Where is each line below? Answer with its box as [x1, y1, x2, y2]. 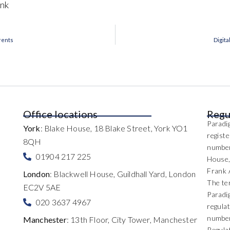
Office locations [23, 107, 98, 120]
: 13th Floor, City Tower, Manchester [66, 214, 197, 224]
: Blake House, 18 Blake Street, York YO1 [40, 123, 188, 133]
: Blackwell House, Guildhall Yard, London [50, 168, 196, 179]
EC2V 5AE [23, 182, 61, 192]
